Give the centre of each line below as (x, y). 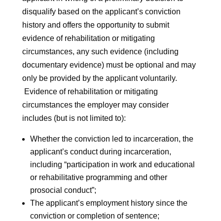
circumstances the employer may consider (95, 105)
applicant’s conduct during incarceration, (100, 151)
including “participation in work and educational (112, 164)
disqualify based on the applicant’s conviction (101, 11)
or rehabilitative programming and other (98, 177)
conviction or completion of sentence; (94, 216)
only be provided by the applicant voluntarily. (99, 78)
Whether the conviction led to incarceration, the (111, 139)
